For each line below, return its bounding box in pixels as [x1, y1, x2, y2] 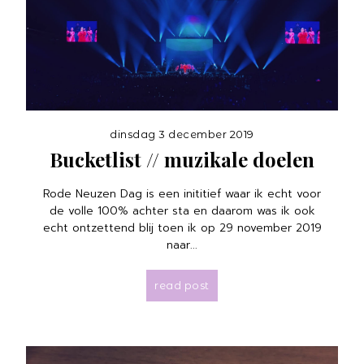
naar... [167, 236, 197, 254]
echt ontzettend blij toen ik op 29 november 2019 [42, 219, 322, 237]
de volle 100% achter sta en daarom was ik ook [49, 202, 315, 220]
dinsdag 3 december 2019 [110, 128, 254, 141]
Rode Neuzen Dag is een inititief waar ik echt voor [43, 185, 321, 203]
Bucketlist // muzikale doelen [50, 146, 314, 173]
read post [154, 279, 210, 292]
